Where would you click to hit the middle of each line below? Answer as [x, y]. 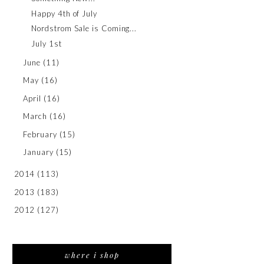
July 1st [47, 43]
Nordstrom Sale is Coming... [84, 28]
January [38, 152]
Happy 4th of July [64, 13]
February [40, 134]
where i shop [92, 255]
